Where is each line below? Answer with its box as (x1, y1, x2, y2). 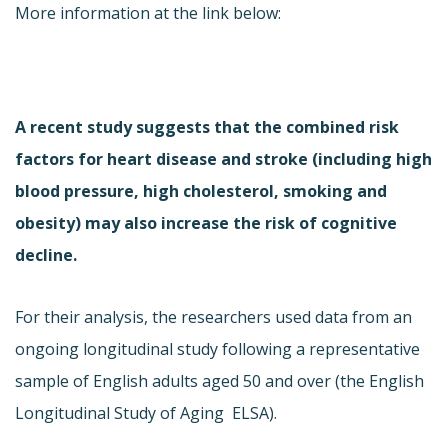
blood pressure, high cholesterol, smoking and (15, 179, 387, 202)
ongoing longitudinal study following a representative (15, 337, 420, 360)
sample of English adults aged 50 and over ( (15, 369, 340, 392)
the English (340, 369, 424, 392)
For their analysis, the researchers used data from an (15, 305, 412, 328)
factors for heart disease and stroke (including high (15, 147, 432, 170)
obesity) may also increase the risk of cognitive (15, 211, 397, 234)
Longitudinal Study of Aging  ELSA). (15, 401, 277, 424)
